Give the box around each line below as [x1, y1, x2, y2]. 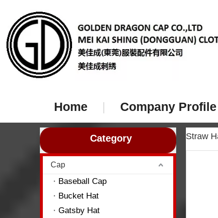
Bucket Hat [58, 191, 99, 200]
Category [90, 133, 132, 144]
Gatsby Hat [58, 206, 100, 215]
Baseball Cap [58, 177, 107, 186]
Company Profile [120, 100, 217, 113]
